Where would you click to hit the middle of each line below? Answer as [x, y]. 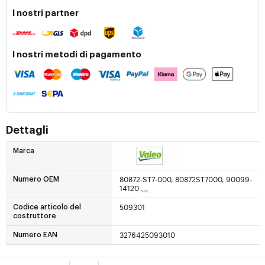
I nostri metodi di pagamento [77, 55]
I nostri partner [46, 14]
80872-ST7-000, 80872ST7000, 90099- [185, 180]
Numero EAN [35, 235]
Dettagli [27, 130]
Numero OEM [36, 180]
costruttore [35, 216]
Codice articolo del [47, 207]
